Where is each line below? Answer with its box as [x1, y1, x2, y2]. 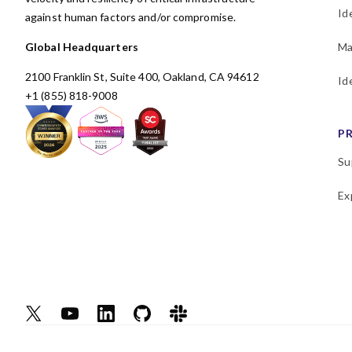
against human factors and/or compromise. [25, 10, 239, 24]
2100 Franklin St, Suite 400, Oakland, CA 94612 [25, 70, 259, 83]
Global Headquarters [25, 40, 138, 53]
